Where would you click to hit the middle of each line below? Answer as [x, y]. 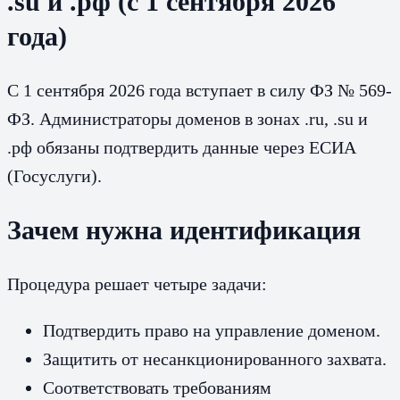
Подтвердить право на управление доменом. [212, 330]
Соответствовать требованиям [157, 387]
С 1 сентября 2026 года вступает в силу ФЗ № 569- [200, 90]
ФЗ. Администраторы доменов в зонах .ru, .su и [187, 118]
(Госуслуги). [54, 175]
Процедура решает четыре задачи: [137, 283]
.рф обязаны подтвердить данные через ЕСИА [182, 147]
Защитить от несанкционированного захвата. [215, 358]
